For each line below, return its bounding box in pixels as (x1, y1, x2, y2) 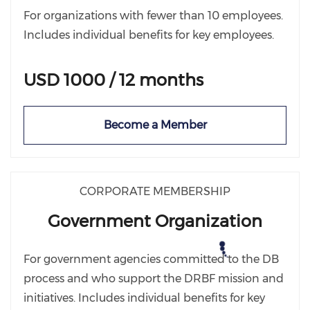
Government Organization (48, 211, 262, 231)
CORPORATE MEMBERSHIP (80, 185, 230, 198)
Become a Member (103, 118, 207, 131)
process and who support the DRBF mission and (24, 272, 284, 285)
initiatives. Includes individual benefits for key (24, 291, 265, 304)
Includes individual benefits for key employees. (24, 28, 274, 42)
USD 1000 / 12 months (24, 70, 203, 90)
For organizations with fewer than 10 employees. (24, 9, 283, 22)
